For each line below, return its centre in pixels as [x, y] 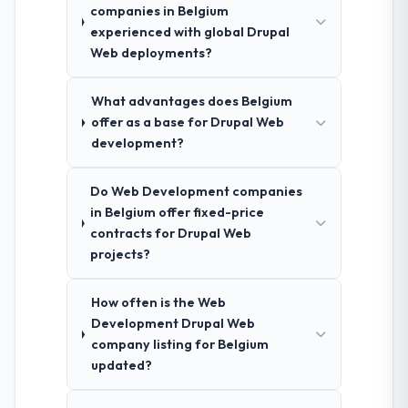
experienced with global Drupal [189, 32]
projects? [121, 255]
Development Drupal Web [173, 324]
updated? [121, 366]
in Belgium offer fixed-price [178, 213]
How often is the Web [158, 303]
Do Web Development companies [197, 192]
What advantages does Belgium [191, 102]
